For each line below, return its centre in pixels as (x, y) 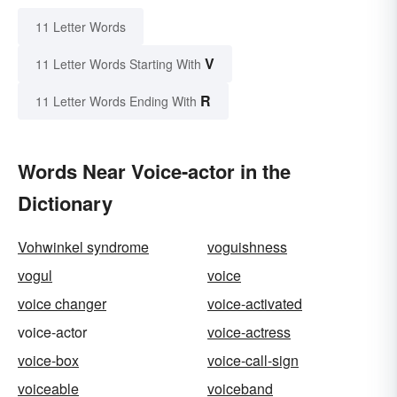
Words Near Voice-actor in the (154, 171)
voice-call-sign (253, 361)
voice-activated (255, 304)
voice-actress (249, 332)
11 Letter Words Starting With (118, 64)
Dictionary (65, 203)
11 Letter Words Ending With (116, 101)
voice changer (62, 304)
